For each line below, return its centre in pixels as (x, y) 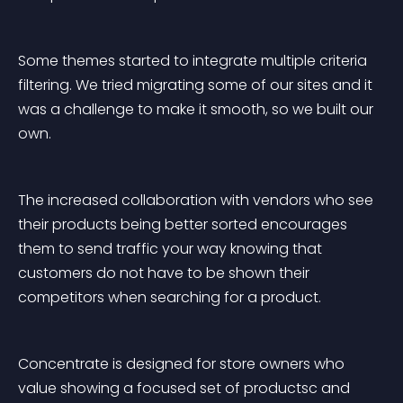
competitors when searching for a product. (170, 297)
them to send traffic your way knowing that (172, 249)
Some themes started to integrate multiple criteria (194, 61)
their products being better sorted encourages (184, 224)
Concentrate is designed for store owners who (183, 364)
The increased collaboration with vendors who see (197, 200)
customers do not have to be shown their (166, 273)
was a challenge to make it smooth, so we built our (197, 109)
